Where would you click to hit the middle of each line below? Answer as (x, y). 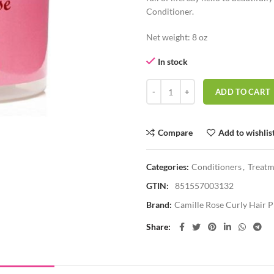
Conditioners (217, 167)
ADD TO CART (243, 92)
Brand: (160, 205)
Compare (175, 132)
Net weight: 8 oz (177, 37)
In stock (173, 61)
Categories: (168, 167)
